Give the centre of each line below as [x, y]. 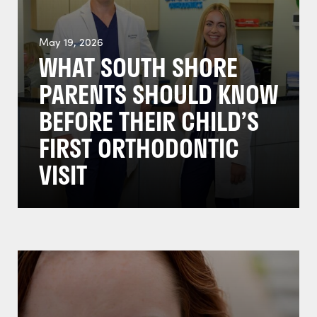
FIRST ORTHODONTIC [139, 148]
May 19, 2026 [71, 42]
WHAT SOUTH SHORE [138, 67]
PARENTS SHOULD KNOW [158, 94]
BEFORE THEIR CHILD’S [149, 121]
